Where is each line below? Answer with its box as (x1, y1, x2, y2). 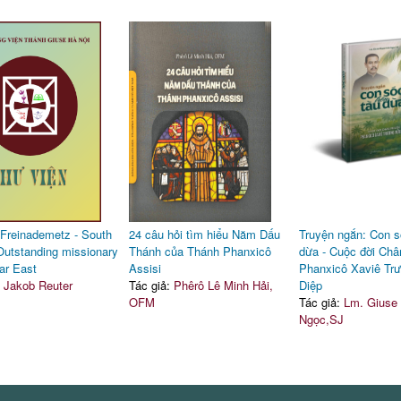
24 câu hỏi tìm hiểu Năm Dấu (128, 226, 280, 243)
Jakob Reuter (3, 277, 73, 294)
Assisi (128, 260, 161, 277)
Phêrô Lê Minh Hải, (173, 277, 273, 294)
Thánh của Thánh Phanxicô (128, 243, 271, 260)
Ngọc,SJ (298, 311, 344, 328)
